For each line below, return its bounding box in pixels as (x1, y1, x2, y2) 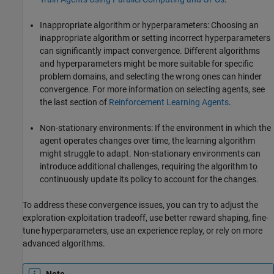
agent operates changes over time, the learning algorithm (40, 135, 255, 146)
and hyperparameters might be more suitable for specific (40, 58, 253, 68)
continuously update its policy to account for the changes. (40, 174, 259, 184)
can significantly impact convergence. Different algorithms (40, 45, 260, 56)
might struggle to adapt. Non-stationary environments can (40, 148, 261, 158)
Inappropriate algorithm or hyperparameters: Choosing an (40, 20, 259, 30)
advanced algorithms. (23, 238, 105, 248)
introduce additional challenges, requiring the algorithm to (40, 161, 257, 171)
